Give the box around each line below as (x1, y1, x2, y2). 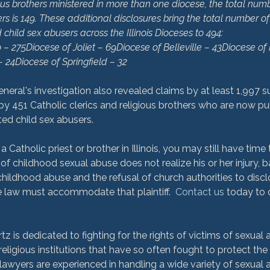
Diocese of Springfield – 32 (15, 56, 127, 67)
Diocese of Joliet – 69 (26, 42, 116, 53)
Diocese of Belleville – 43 (116, 42, 222, 53)
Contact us (175, 186, 224, 198)
